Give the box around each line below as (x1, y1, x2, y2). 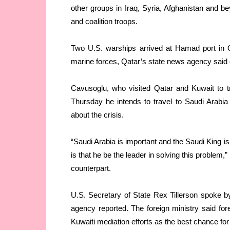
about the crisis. (71, 110, 124, 120)
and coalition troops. (71, 17, 138, 26)
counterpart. (71, 164, 111, 173)
